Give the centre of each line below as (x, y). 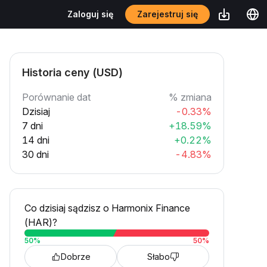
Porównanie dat (56, 97)
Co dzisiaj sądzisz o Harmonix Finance (107, 208)
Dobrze (75, 257)
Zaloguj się (90, 14)
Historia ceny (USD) (72, 72)
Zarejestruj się (167, 14)
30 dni (35, 154)
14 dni (36, 140)
